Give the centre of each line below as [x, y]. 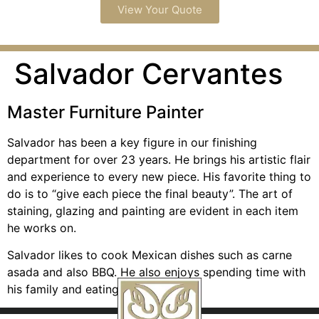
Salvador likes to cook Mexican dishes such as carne [150, 255]
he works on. [42, 228]
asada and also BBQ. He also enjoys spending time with [156, 272]
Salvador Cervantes [148, 73]
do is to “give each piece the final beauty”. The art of [150, 193]
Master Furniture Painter [105, 112]
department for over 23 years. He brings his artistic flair [159, 159]
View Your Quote [159, 9]
